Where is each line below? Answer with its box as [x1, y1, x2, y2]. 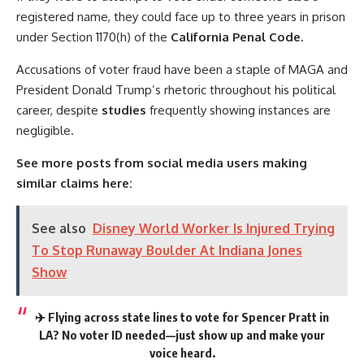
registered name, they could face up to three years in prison [16, 9, 345, 25]
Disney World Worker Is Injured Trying [93, 220, 335, 237]
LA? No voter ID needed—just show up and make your [39, 327, 325, 343]
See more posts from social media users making [16, 155, 307, 171]
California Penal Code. [171, 29, 303, 45]
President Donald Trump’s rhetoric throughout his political [16, 82, 336, 98]
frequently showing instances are [146, 102, 331, 119]
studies [102, 102, 146, 119]
